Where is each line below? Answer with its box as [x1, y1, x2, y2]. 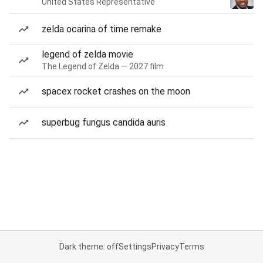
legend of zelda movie [42, 49, 133, 60]
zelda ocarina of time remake [42, 23, 161, 35]
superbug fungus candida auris [42, 117, 166, 128]
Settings [118, 242, 151, 251]
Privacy [151, 242, 179, 251]
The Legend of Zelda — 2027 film [42, 62, 164, 71]
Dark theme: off [59, 242, 119, 251]
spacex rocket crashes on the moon [42, 86, 190, 97]
